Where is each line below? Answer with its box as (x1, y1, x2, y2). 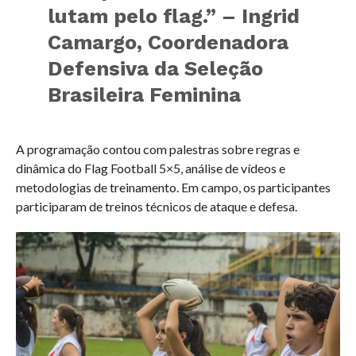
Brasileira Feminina (48, 82, 242, 106)
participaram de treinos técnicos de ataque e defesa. (15, 198, 297, 214)
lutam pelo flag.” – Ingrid (48, 3, 300, 28)
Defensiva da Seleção (48, 56, 264, 80)
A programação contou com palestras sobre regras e (15, 141, 300, 157)
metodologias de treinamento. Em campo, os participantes (15, 179, 331, 195)
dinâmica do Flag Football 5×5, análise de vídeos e (15, 160, 285, 176)
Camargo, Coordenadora (48, 29, 289, 54)
